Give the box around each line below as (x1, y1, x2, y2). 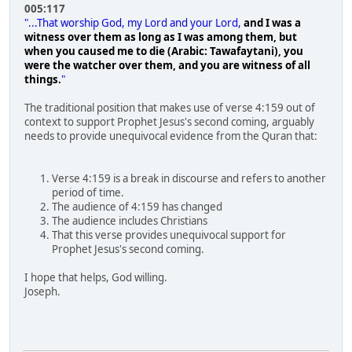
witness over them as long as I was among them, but (24, 30, 297, 45)
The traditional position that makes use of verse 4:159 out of (24, 101, 315, 115)
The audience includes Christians (52, 214, 207, 229)
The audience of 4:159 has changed (52, 200, 222, 214)
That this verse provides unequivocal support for (52, 228, 286, 243)
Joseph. (24, 284, 60, 299)
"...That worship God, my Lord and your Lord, (24, 16, 244, 31)
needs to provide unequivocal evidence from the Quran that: (24, 129, 317, 144)
